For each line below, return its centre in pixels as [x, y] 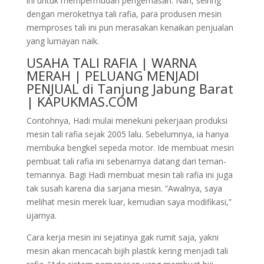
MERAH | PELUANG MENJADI [113, 75]
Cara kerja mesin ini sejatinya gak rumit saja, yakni [122, 237]
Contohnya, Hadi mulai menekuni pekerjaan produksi [127, 120]
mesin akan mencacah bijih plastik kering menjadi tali [127, 250]
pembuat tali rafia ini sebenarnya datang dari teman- [126, 161]
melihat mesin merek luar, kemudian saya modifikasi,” [129, 202]
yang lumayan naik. [62, 41]
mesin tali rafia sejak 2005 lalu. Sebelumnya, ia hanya [127, 134]
